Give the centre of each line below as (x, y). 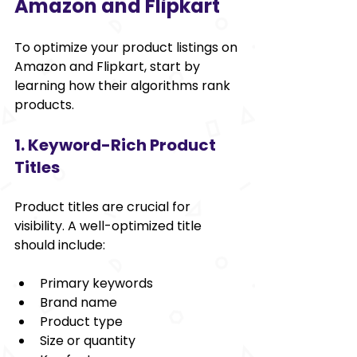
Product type (81, 321)
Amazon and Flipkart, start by (109, 66)
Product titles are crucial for (104, 206)
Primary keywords (96, 283)
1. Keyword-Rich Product (117, 145)
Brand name (78, 302)
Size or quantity (88, 340)
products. (44, 104)
